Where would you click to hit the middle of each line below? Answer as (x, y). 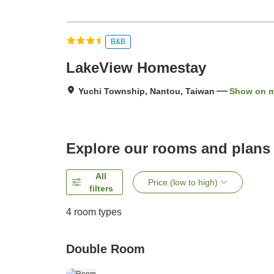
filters (101, 189)
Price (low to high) (183, 183)
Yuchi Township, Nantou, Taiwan (146, 91)
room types (97, 212)
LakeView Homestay (136, 68)
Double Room (106, 249)
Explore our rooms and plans (168, 149)
